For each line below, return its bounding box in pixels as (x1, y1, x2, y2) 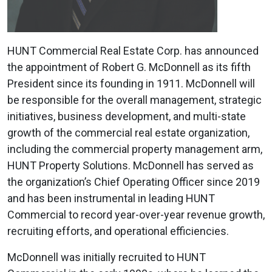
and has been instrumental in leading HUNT (7, 191, 215, 205)
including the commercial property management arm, (7, 142, 262, 155)
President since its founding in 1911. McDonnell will (7, 76, 255, 90)
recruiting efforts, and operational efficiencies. (7, 224, 229, 237)
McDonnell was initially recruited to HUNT (7, 250, 206, 263)
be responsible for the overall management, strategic (7, 93, 262, 106)
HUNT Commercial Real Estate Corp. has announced (7, 44, 259, 57)
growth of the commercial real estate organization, (7, 126, 250, 139)
